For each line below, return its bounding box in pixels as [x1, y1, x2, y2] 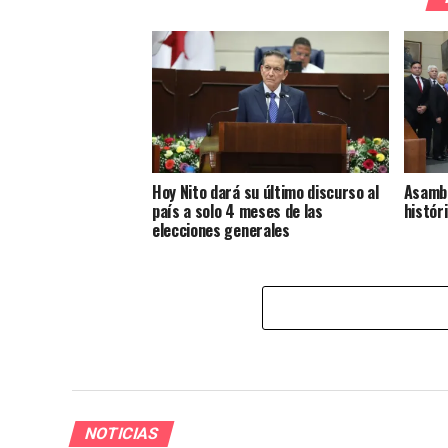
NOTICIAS [82, 423, 161, 443]
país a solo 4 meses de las [152, 198, 323, 223]
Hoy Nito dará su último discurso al [152, 179, 379, 204]
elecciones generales [152, 217, 290, 242]
